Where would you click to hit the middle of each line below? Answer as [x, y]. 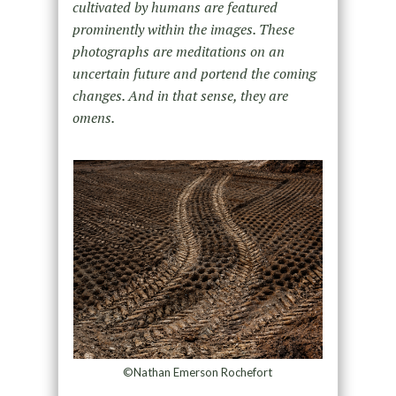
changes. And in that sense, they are [180, 96]
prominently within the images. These [183, 30]
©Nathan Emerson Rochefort [198, 373]
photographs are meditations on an [178, 52]
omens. [93, 118]
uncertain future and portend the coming [194, 74]
